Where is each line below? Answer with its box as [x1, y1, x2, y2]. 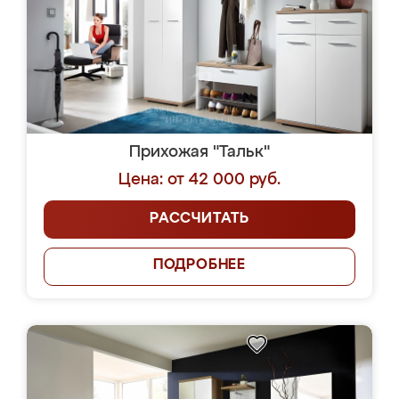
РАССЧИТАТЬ [150, 212, 249, 226]
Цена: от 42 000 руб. [118, 172, 281, 188]
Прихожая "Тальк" [129, 144, 270, 160]
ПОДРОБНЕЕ [152, 258, 247, 273]
